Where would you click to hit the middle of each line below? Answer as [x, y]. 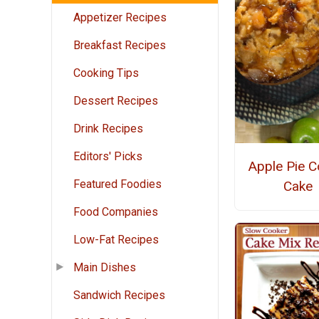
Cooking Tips [106, 73]
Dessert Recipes [116, 101]
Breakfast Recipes [120, 46]
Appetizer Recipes [120, 18]
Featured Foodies [117, 184]
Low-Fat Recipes [116, 240]
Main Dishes [105, 268]
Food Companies [116, 212]
